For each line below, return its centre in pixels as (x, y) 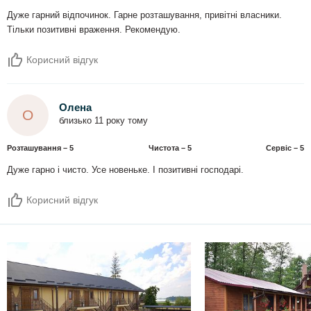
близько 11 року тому (103, 121)
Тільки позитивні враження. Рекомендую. (94, 30)
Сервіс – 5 (285, 148)
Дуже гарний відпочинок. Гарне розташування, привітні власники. (144, 15)
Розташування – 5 (40, 148)
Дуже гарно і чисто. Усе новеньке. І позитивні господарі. (125, 170)
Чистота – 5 (170, 148)
